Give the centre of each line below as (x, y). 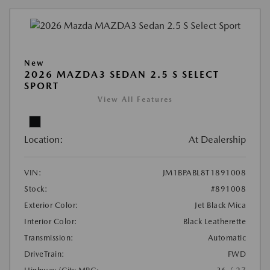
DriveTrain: (45, 254)
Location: (44, 139)
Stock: (36, 189)
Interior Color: (51, 221)
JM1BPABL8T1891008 (204, 172)
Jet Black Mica (220, 205)
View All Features (135, 99)
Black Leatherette (214, 221)
